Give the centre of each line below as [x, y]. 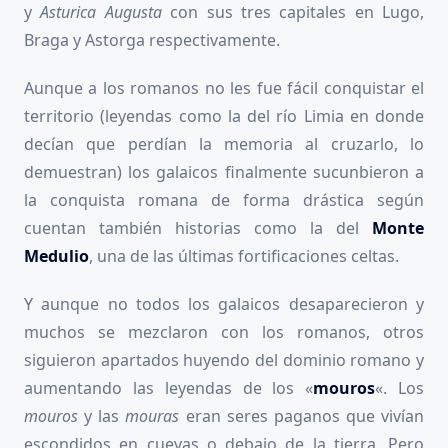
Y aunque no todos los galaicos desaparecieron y [224, 303]
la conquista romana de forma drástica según [224, 199]
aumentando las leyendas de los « [169, 387]
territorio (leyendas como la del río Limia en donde [224, 115]
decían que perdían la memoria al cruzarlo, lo [224, 143]
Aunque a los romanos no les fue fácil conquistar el [224, 87]
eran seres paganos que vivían [304, 415]
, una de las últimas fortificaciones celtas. [244, 255]
